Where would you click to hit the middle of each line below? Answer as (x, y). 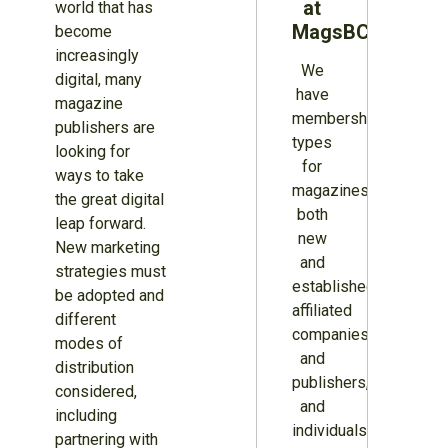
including (85, 416)
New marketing (107, 248)
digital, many (98, 80)
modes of (88, 344)
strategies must (110, 272)
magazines (331, 191)
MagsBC (331, 32)
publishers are (104, 128)
